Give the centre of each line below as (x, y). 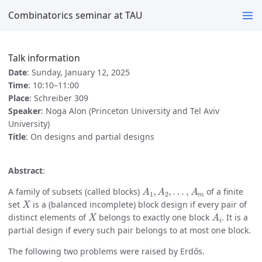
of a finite (223, 192)
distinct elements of (48, 218)
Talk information (44, 58)
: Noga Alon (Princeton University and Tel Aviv (130, 111)
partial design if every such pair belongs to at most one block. (130, 230)
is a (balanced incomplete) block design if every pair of (139, 205)
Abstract (25, 171)
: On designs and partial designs (90, 137)
